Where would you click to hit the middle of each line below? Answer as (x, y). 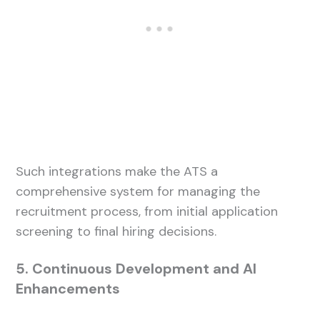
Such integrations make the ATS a (117, 171)
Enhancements (68, 288)
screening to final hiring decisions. (116, 231)
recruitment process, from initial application (147, 211)
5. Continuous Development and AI (136, 268)
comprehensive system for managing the (138, 191)
